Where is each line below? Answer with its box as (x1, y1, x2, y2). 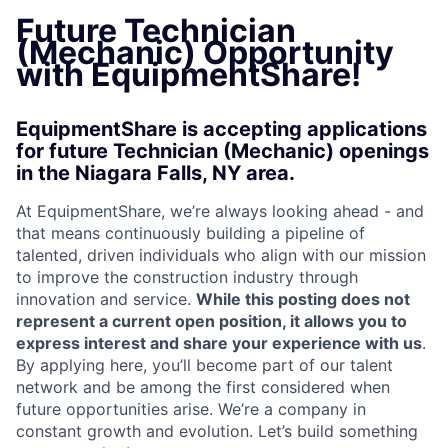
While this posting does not (196, 289, 410, 309)
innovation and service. (16, 289, 196, 309)
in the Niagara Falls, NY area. (16, 161, 295, 185)
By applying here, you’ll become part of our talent (16, 355, 393, 375)
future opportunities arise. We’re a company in (16, 399, 366, 419)
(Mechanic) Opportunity (16, 33, 394, 72)
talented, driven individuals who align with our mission (16, 245, 426, 265)
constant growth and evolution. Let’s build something (16, 421, 418, 441)
